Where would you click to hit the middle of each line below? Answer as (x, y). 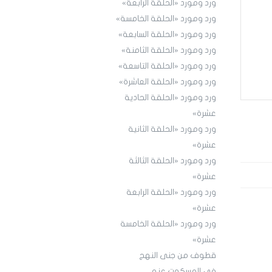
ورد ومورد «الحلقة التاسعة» (167, 66)
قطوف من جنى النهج (177, 256)
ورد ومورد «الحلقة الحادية (170, 98)
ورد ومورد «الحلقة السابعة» (167, 35)
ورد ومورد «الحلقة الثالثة (172, 161)
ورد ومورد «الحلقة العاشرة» (167, 82)
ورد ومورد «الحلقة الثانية (172, 130)
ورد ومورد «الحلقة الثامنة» (168, 51)
